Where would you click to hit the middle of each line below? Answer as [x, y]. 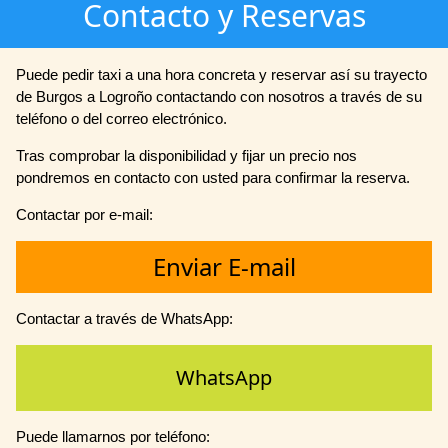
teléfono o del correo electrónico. [121, 118]
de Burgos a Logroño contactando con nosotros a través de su [219, 96]
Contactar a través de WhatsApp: [124, 318]
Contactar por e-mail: [84, 214]
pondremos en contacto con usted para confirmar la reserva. [213, 177]
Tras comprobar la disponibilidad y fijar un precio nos [186, 155]
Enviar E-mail [224, 266]
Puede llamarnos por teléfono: [113, 436]
